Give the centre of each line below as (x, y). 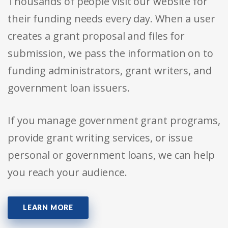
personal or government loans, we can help (111, 155)
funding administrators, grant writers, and (110, 71)
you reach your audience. (67, 173)
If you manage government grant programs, (114, 121)
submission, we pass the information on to (110, 53)
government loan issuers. (69, 88)
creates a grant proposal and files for (96, 36)
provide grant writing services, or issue (100, 138)
